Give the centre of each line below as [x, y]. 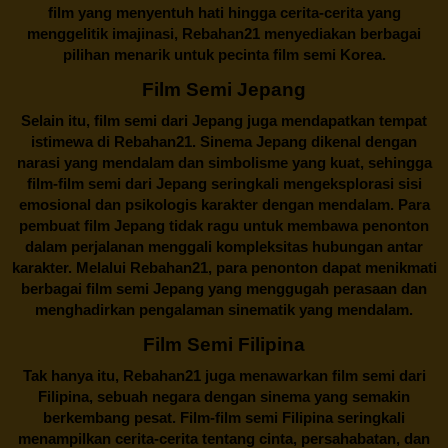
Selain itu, [55, 120]
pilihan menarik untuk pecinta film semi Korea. [224, 54]
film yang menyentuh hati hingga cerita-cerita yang [224, 12]
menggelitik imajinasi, [102, 33]
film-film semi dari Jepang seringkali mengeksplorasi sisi [224, 183]
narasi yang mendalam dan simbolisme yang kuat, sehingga [224, 162]
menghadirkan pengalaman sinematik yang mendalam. [224, 309]
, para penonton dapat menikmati [322, 267]
